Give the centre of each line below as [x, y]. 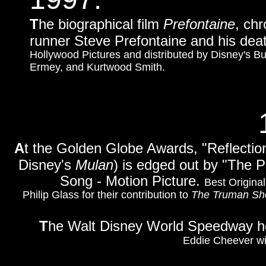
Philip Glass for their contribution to [107, 195]
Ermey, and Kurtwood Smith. [97, 67]
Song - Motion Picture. [132, 181]
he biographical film [101, 24]
